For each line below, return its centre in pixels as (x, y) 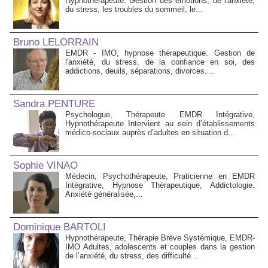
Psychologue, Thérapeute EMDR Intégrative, (160, 115)
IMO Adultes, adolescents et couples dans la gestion (160, 247)
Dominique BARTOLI (60, 227)
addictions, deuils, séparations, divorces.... (140, 71)
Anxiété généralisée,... (104, 194)
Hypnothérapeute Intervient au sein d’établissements (160, 124)
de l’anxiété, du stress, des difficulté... (132, 256)
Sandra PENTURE (54, 104)
